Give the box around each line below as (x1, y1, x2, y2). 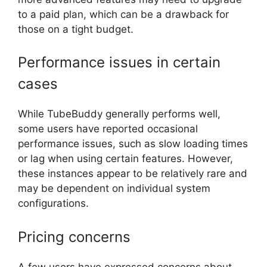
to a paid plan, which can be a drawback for (18, 8, 229, 20)
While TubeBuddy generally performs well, (18, 108, 221, 120)
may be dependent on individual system (18, 182, 210, 194)
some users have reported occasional (18, 123, 198, 135)
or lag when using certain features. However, (18, 153, 233, 164)
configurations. (18, 197, 89, 209)
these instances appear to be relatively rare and (18, 167, 247, 179)
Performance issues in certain (18, 54, 221, 71)
